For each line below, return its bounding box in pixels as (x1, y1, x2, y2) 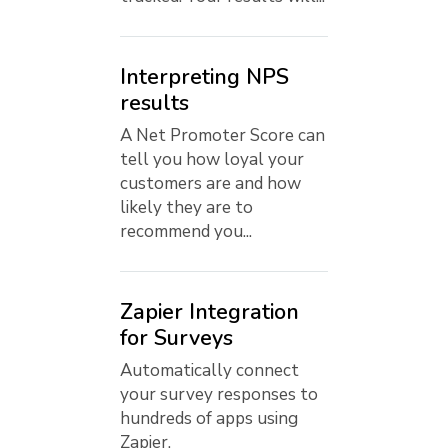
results (120, 88, 189, 119)
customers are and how (120, 172, 301, 196)
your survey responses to (120, 382, 318, 406)
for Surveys (120, 323, 233, 354)
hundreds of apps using (120, 406, 298, 430)
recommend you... (120, 220, 252, 244)
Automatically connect (120, 358, 299, 382)
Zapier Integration (120, 297, 299, 328)
